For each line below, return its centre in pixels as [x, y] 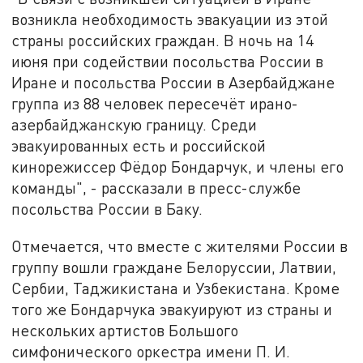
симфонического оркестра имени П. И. [151, 352]
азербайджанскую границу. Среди [135, 125]
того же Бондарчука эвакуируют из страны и [172, 310]
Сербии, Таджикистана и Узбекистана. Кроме [176, 288]
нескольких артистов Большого [125, 331]
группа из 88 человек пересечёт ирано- [155, 104]
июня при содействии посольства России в [168, 62]
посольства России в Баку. [107, 209]
